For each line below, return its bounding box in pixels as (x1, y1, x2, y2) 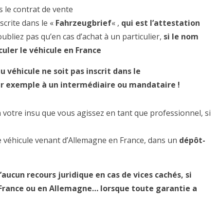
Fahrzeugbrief (55, 18, 111, 28)
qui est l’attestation (121, 18, 200, 28)
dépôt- (179, 135, 205, 145)
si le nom (163, 31, 199, 42)
